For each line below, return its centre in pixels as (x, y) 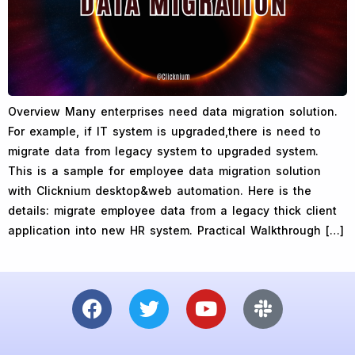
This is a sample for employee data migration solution (164, 170)
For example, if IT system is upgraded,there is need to (164, 131)
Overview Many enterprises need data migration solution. (173, 111)
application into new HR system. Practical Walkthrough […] (176, 230)
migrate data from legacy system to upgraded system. (163, 151)
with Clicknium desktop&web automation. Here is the (160, 190)
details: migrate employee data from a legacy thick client (172, 210)
